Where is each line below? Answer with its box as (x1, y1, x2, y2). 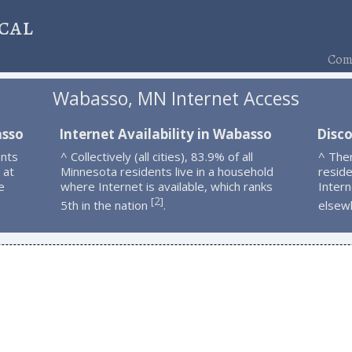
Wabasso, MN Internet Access (52, 86, 299, 112)
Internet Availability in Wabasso (58, 124, 272, 143)
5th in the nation (60, 196, 151, 213)
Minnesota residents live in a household (60, 163, 273, 179)
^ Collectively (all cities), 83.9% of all (60, 148, 253, 164)
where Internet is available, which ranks (60, 178, 273, 194)
